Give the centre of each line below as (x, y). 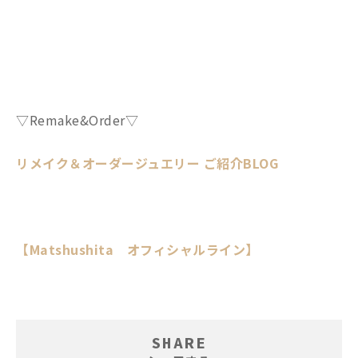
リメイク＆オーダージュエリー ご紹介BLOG (147, 163)
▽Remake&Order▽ (77, 119)
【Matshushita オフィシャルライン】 (137, 249)
